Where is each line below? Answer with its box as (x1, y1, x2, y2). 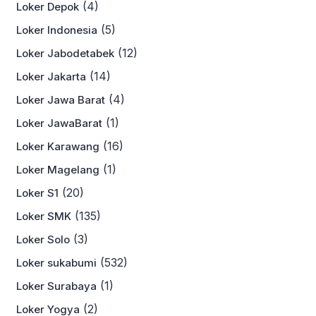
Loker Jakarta (16, 70, 86, 84)
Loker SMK (16, 209, 71, 224)
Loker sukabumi (16, 256, 97, 270)
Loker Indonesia (16, 23, 97, 37)
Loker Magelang (16, 163, 99, 177)
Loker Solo (16, 233, 70, 247)
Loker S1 (16, 186, 59, 200)
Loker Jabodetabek (16, 47, 114, 61)
